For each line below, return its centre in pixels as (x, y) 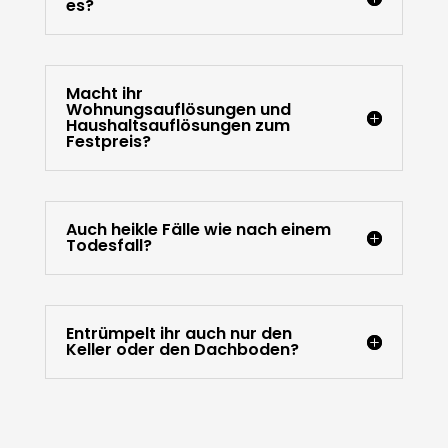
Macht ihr (104, 94)
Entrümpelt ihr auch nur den (178, 334)
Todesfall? (108, 246)
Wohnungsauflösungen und (178, 110)
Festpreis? (108, 142)
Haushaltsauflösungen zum (177, 126)
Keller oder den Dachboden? (182, 350)
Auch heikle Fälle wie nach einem (198, 230)
